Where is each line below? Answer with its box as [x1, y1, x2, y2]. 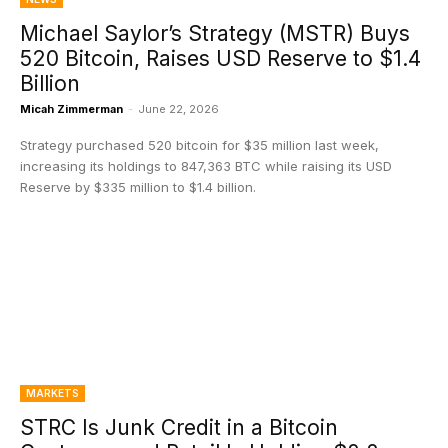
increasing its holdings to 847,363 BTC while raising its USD [20, 158, 392, 174]
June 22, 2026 [138, 102, 219, 116]
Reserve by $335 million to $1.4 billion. [20, 179, 256, 195]
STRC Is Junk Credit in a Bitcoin [20, 415, 338, 440]
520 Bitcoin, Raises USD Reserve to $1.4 [20, 46, 421, 71]
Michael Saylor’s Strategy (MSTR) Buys [20, 21, 410, 46]
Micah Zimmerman [20, 102, 123, 116]
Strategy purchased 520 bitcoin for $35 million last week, [20, 137, 379, 153]
